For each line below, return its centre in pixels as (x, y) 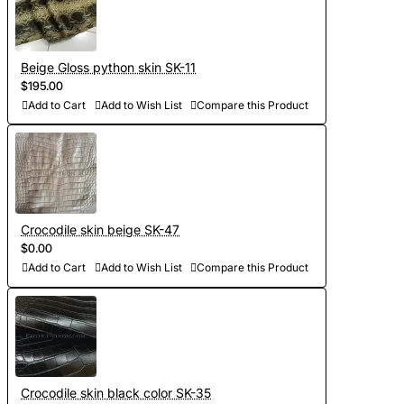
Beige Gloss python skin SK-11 (108, 67)
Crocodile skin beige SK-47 (100, 230)
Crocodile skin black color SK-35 (116, 393)
